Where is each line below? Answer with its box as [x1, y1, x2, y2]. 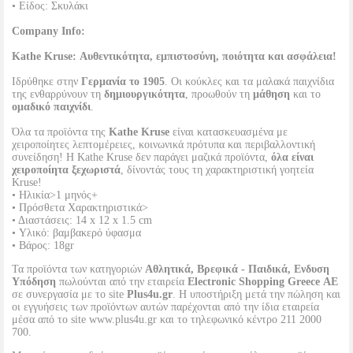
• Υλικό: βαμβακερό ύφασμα [12, 227, 141, 239]
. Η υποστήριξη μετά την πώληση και [173, 288, 340, 300]
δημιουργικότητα [104, 88, 185, 100]
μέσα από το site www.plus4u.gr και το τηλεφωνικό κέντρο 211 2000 [12, 314, 321, 325]
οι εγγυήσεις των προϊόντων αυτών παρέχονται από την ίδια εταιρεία [12, 301, 319, 313]
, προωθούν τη [185, 88, 253, 100]
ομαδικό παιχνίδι [12, 101, 91, 113]
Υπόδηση [12, 276, 56, 288]
